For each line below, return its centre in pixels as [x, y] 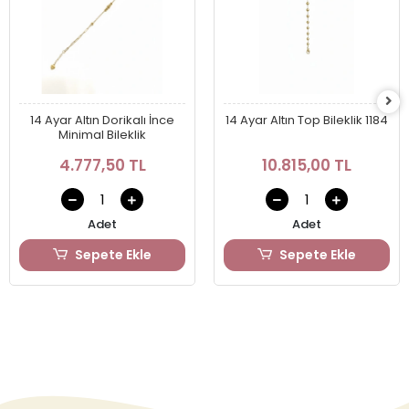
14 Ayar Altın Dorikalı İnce [102, 121]
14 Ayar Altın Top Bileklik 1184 [307, 121]
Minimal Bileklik [102, 135]
